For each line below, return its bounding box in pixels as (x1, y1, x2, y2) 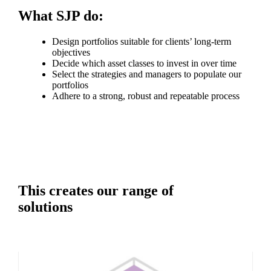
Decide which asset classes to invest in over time (51, 58, 237, 69)
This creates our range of (18, 183, 174, 199)
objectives (51, 47, 90, 58)
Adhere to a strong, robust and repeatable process (51, 91, 240, 102)
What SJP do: (18, 8, 103, 24)
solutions (18, 199, 73, 215)
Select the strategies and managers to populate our (51, 69, 241, 80)
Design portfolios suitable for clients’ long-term (51, 36, 231, 47)
